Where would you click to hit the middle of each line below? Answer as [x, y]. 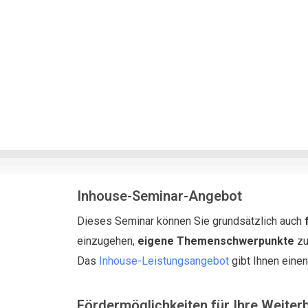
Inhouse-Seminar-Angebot [159, 196]
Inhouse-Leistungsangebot [164, 261]
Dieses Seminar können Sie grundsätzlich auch [191, 221]
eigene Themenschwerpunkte [216, 241]
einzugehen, [107, 241]
